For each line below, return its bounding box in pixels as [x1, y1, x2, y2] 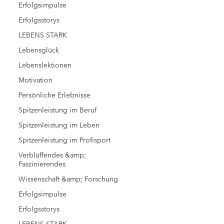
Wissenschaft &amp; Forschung [18, 174, 118, 183]
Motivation [18, 75, 53, 84]
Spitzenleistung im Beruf [18, 105, 97, 114]
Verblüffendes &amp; [18, 150, 86, 159]
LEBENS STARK [18, 30, 67, 39]
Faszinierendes [18, 159, 66, 168]
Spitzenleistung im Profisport [18, 135, 111, 144]
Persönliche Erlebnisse [18, 90, 91, 99]
